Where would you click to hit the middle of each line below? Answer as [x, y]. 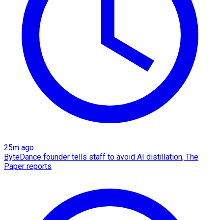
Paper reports [28, 166]
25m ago [19, 147]
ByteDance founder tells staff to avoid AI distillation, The [101, 157]
